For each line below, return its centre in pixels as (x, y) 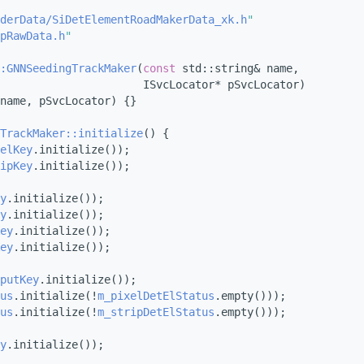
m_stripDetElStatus (156, 312)
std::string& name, (237, 69)
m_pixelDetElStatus (156, 296)
